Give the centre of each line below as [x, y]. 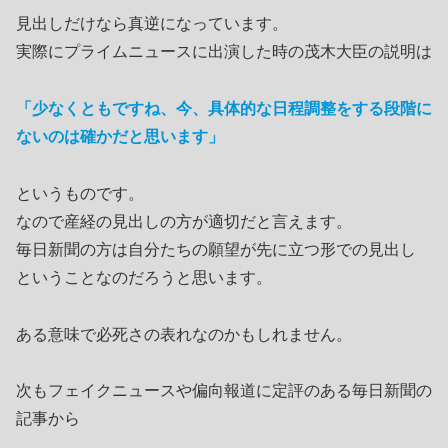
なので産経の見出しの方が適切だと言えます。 [184, 221]
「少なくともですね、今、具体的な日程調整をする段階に [224, 108]
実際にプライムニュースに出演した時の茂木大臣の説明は [224, 52]
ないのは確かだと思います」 [120, 136]
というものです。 [80, 193]
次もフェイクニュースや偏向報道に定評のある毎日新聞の [224, 391]
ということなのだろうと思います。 [144, 277]
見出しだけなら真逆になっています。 [152, 24]
